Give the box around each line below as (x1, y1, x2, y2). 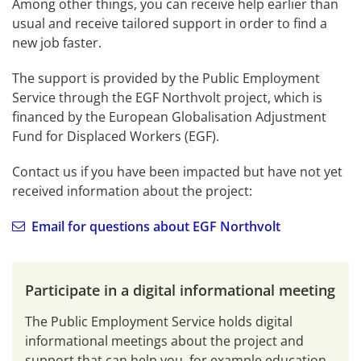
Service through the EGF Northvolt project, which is (12, 88, 322, 106)
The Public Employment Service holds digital (25, 312, 293, 330)
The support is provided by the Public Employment (12, 68, 320, 87)
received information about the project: (12, 181, 252, 200)
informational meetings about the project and (25, 331, 304, 350)
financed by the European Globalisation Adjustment (12, 107, 326, 126)
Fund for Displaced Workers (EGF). (12, 127, 219, 145)
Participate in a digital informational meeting (25, 280, 335, 300)
